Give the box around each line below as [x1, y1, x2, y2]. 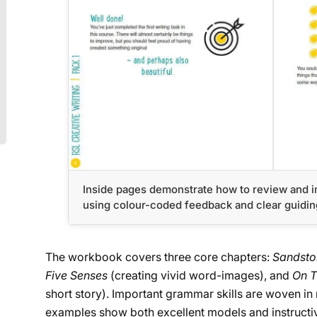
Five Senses [45, 267, 108, 282]
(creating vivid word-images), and [108, 267, 292, 282]
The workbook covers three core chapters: [45, 249, 272, 264]
